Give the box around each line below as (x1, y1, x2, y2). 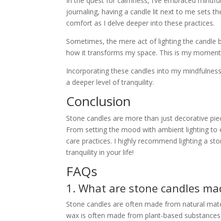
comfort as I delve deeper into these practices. (66, 18, 215, 28)
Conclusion (66, 92, 131, 110)
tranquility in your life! (66, 147, 134, 157)
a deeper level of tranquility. (66, 77, 154, 87)
